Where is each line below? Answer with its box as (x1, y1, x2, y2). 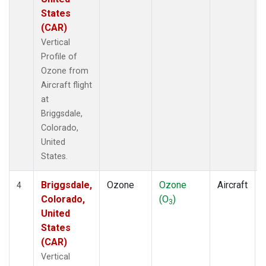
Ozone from (41, 65, 88, 76)
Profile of (41, 51, 77, 62)
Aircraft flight (41, 80, 92, 90)
